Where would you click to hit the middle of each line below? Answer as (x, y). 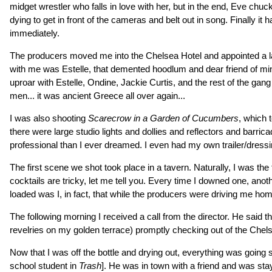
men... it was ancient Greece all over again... (97, 96)
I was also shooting (49, 118)
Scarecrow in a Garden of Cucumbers (163, 118)
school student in (44, 266)
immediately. (35, 33)
